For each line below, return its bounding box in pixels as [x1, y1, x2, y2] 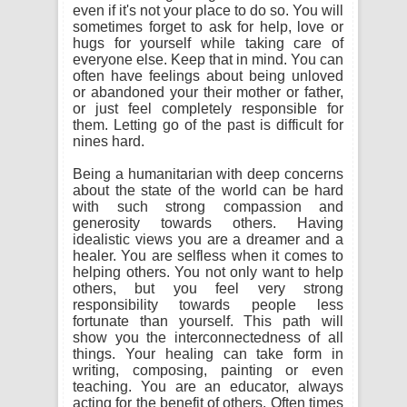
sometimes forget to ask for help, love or [73, 19, 343, 35]
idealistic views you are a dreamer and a [73, 232, 343, 247]
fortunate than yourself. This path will [73, 313, 343, 329]
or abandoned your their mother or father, [73, 84, 343, 100]
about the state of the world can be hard [73, 183, 343, 198]
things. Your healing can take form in [73, 346, 343, 362]
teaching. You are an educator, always [73, 379, 343, 394]
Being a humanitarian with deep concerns [73, 166, 343, 182]
